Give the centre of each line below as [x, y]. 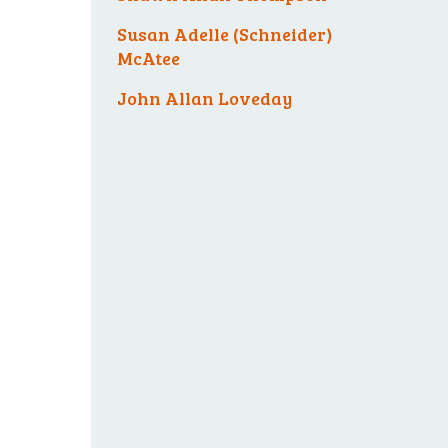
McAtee [148, 58]
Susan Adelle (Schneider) [224, 34]
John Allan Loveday [204, 98]
